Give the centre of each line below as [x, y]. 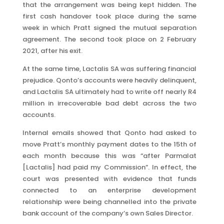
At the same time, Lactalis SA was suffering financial [109, 69]
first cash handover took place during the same [109, 16]
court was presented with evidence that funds [109, 179]
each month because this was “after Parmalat [109, 156]
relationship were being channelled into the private [109, 202]
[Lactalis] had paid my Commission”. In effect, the [109, 167]
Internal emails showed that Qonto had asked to [109, 133]
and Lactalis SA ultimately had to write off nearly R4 [109, 92]
